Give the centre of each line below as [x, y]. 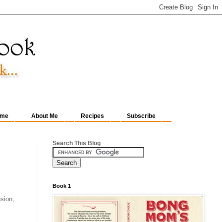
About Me [45, 116]
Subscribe [141, 116]
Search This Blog [77, 143]
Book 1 [62, 186]
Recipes [92, 116]
